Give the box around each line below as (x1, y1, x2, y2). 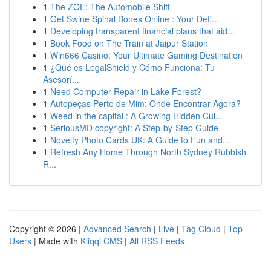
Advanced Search (83, 223, 151, 235)
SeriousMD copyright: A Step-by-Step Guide (50, 122, 218, 134)
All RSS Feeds (129, 235, 184, 247)
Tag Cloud (181, 223, 221, 235)
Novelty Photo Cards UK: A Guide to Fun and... (50, 134, 230, 146)
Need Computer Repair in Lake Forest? (50, 85, 201, 97)
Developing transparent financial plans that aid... (50, 25, 235, 37)
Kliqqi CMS (80, 235, 122, 247)
